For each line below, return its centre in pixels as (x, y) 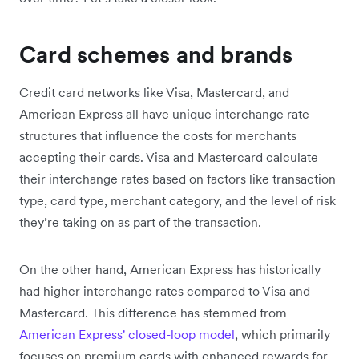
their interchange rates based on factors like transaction (177, 178)
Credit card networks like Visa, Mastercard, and (154, 92)
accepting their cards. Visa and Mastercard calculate (169, 157)
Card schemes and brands (156, 54)
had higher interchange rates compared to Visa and (165, 290)
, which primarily (282, 334)
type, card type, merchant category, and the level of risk (177, 200)
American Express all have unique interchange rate (164, 113)
